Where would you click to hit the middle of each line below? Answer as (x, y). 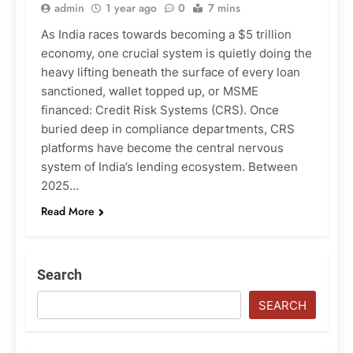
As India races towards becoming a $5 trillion (166, 35)
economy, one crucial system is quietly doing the (176, 54)
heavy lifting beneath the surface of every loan (171, 72)
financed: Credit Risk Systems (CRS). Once (160, 110)
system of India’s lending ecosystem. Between (169, 167)
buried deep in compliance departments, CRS (168, 129)
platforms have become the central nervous (162, 148)
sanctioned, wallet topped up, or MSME (150, 91)
